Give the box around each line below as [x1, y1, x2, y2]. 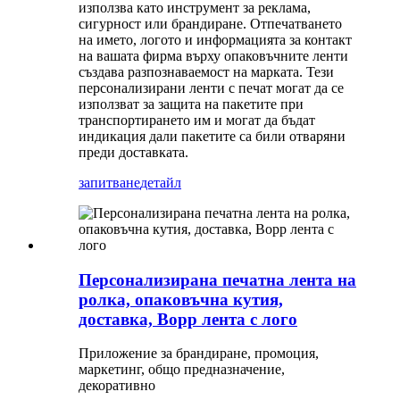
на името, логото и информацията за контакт [79, 31, 352, 47]
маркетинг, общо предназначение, [79, 362, 285, 378]
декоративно [79, 378, 155, 394]
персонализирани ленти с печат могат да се [79, 79, 344, 96]
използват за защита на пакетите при [79, 96, 304, 112]
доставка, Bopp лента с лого [79, 309, 297, 329]
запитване [79, 174, 140, 190]
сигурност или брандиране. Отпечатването [79, 15, 342, 31]
